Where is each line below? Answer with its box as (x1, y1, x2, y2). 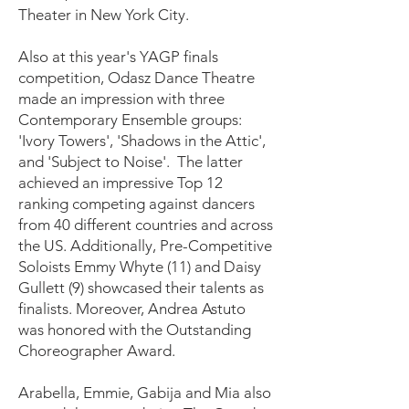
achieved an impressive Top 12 (18, 173, 223, 192)
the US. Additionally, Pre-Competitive (18, 236, 272, 255)
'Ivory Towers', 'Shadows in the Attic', (18, 131, 266, 150)
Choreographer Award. (18, 341, 175, 360)
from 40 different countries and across (18, 215, 273, 234)
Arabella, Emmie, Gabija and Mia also (18, 383, 271, 402)
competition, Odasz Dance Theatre (18, 68, 255, 87)
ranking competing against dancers (18, 194, 255, 213)
